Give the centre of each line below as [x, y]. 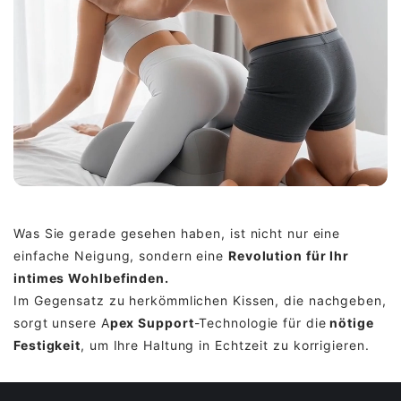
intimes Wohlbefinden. [91, 278]
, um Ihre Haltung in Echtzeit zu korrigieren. [225, 346]
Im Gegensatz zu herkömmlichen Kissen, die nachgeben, [200, 301]
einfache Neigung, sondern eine [121, 256]
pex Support [152, 323]
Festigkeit [47, 346]
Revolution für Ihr [289, 256]
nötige [350, 323]
